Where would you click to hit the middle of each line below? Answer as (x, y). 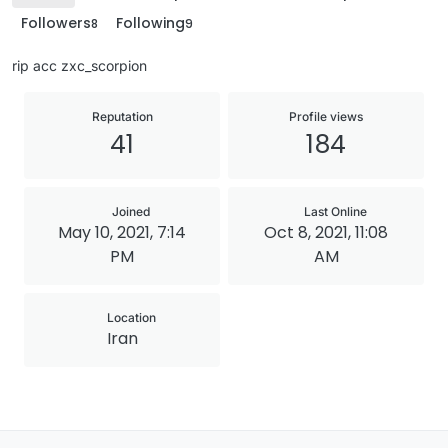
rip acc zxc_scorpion (79, 65)
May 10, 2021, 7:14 (122, 232)
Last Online (335, 211)
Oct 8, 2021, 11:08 (326, 232)
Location (129, 317)
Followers (56, 23)
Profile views (326, 116)
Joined (131, 211)
